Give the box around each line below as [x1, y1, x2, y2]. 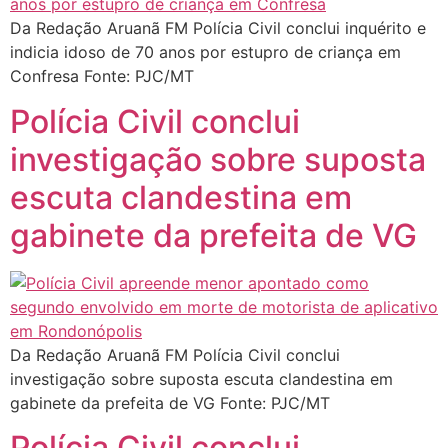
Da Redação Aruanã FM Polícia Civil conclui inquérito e [10, 18, 426, 39]
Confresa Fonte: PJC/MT [10, 66, 194, 87]
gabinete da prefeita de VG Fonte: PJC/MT [10, 392, 330, 413]
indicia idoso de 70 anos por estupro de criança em [10, 42, 401, 63]
